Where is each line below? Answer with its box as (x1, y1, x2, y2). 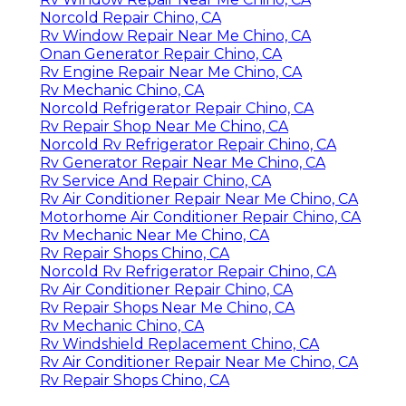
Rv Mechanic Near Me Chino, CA (40, 226, 269, 244)
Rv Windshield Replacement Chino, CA (40, 334, 319, 353)
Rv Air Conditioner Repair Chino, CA (40, 280, 293, 298)
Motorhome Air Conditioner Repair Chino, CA (40, 208, 361, 226)
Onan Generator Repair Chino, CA (40, 44, 282, 63)
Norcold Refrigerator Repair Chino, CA (40, 99, 314, 117)
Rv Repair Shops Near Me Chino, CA (40, 298, 295, 316)
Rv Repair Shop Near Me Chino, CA (40, 117, 288, 135)
